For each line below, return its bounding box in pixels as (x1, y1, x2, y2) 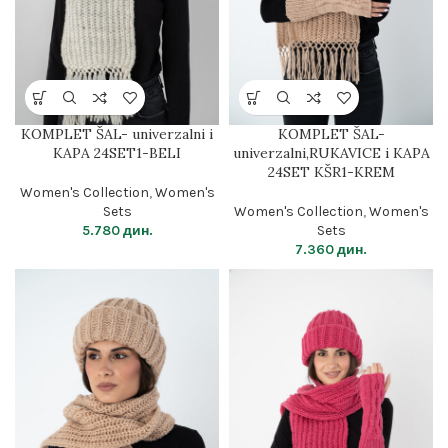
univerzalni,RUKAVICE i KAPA (232, 144, 430, 162)
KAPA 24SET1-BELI (53, 144, 181, 162)
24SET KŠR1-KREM (267, 163, 395, 181)
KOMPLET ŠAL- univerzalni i (21, 125, 213, 143)
